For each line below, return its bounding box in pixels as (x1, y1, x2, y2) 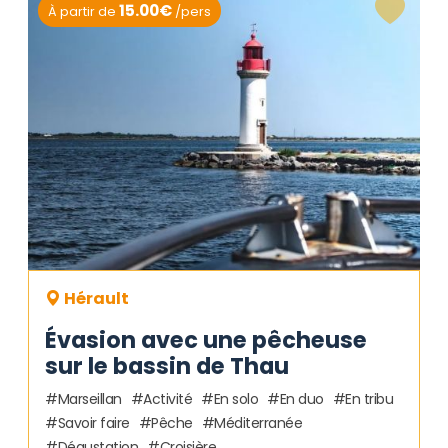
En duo (279, 389, 324, 410)
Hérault (61, 287, 129, 311)
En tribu (345, 389, 393, 410)
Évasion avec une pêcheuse (45, 324, 367, 357)
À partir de (48, 3, 116, 20)
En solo (213, 389, 258, 410)
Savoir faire (57, 413, 130, 434)
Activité (143, 389, 192, 410)
